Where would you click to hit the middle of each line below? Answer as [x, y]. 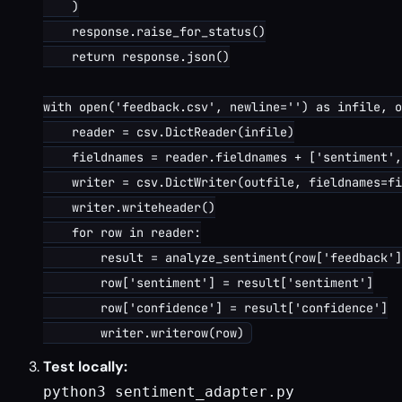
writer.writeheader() [129, 207]
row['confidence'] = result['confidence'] [215, 308]
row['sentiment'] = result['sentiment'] [208, 283]
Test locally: [85, 367]
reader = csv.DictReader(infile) [169, 132]
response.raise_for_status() [154, 31]
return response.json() [136, 57]
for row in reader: [122, 232]
